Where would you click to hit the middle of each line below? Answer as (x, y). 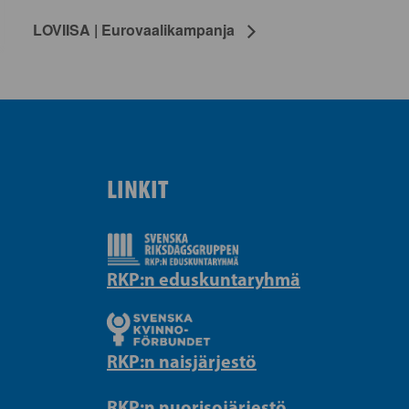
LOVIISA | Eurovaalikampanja (136, 29)
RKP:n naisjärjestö (182, 362)
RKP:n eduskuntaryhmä (204, 279)
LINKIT (137, 189)
